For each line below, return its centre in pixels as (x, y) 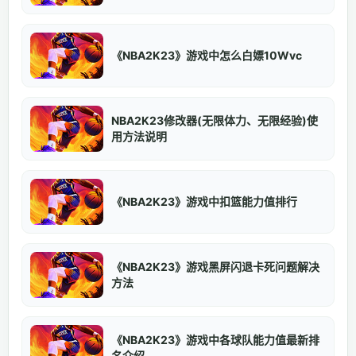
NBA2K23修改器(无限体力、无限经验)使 (215, 121)
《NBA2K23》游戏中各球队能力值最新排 (215, 340)
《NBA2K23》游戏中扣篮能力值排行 (204, 202)
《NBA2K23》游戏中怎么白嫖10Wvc (207, 56)
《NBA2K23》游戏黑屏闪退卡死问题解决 (215, 267)
